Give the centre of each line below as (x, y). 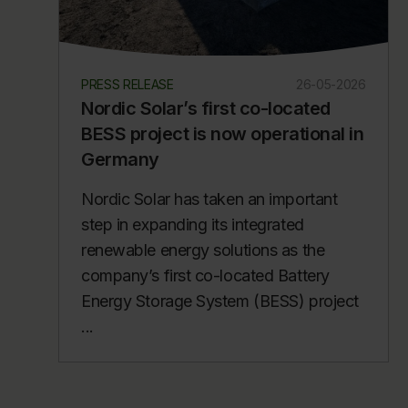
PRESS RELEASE (127, 85)
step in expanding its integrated (193, 225)
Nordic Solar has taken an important (209, 199)
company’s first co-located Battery (205, 276)
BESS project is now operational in (222, 134)
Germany (120, 160)
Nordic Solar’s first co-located (206, 109)
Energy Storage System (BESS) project (220, 301)
